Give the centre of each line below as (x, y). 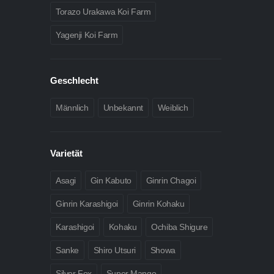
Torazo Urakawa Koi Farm (103, 12)
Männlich (72, 108)
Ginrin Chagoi (171, 181)
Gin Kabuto (111, 181)
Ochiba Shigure (180, 227)
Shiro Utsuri (114, 250)
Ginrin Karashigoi (87, 204)
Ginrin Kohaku (158, 204)
